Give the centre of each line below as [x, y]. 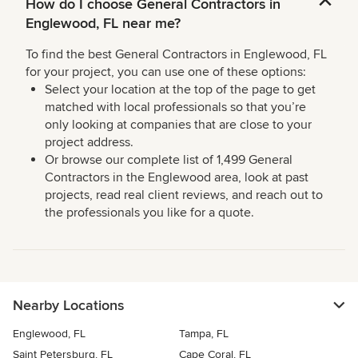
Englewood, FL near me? [103, 24]
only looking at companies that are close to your [178, 125]
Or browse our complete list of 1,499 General [169, 160]
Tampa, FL [204, 334]
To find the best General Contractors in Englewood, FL [176, 55]
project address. [89, 143]
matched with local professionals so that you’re [175, 107]
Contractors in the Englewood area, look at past [177, 178]
